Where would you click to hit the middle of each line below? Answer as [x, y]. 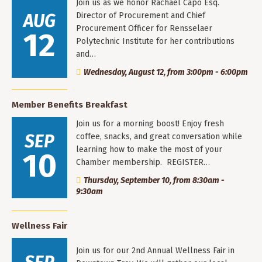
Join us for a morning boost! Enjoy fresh [150, 124]
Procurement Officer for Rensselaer [144, 28]
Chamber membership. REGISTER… [143, 163]
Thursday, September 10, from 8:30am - [154, 181]
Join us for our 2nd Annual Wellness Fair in [155, 251]
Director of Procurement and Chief [141, 15]
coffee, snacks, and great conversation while [159, 137]
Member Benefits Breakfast [70, 105]
